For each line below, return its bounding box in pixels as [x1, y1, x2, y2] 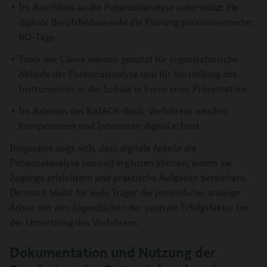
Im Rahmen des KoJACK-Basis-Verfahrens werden [18, 104, 226, 117]
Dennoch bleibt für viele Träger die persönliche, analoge [10, 185, 240, 198]
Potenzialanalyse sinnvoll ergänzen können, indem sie [10, 156, 232, 169]
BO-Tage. [18, 30, 57, 43]
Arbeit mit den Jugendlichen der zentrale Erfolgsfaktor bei [10, 200, 249, 213]
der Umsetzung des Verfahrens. [10, 215, 139, 228]
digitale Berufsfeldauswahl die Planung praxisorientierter [18, 15, 253, 28]
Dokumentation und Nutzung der [10, 243, 216, 262]
